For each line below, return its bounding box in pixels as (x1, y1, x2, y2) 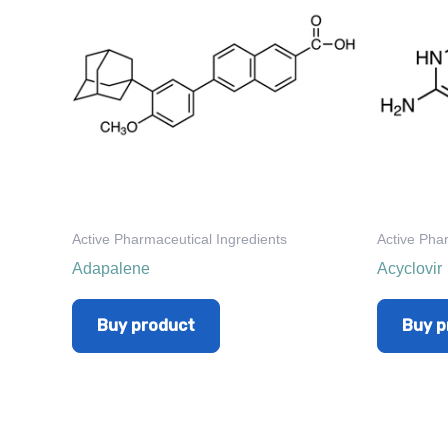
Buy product (97, 316, 195, 336)
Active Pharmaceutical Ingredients (72, 231, 287, 247)
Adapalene (72, 260, 150, 278)
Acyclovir (377, 260, 442, 278)
